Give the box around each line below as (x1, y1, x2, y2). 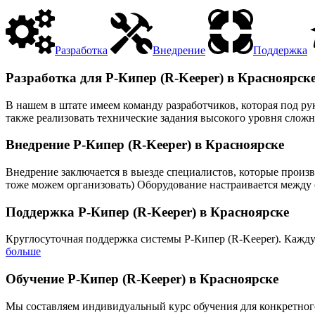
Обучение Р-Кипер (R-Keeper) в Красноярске (6, 271, 278, 287)
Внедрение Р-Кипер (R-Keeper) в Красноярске (6, 137, 284, 153)
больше (6, 245, 41, 258)
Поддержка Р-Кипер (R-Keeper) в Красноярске (6, 204, 289, 219)
